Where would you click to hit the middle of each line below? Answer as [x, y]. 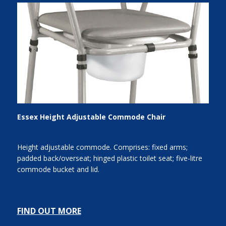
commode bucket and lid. [58, 169]
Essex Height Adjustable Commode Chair [91, 117]
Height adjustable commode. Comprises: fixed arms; [102, 147]
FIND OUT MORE [49, 211]
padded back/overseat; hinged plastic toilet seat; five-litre [109, 158]
